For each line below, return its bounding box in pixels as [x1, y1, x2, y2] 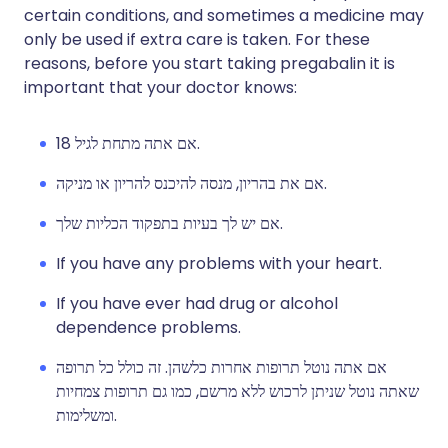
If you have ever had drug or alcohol [56, 292, 338, 315]
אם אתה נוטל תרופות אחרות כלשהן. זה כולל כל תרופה [56, 356, 387, 379]
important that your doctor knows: [24, 76, 297, 99]
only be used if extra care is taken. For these [24, 28, 370, 51]
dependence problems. [56, 316, 241, 339]
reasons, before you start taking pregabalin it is [24, 52, 395, 75]
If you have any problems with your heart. [56, 252, 382, 275]
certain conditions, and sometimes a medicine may [24, 4, 424, 27]
